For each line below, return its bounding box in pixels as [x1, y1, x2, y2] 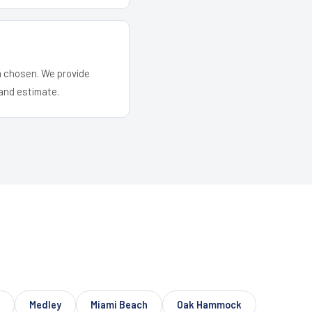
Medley [29, 298, 61, 311]
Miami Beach [91, 298, 148, 311]
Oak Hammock [177, 298, 242, 311]
